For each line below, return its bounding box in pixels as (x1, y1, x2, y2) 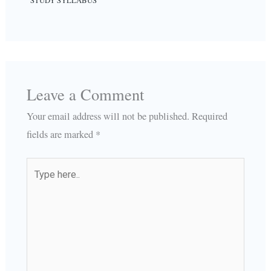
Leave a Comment (26, 83, 144, 105)
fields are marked (26, 127, 96, 141)
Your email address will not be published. (26, 109, 189, 123)
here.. (25, 178, 47, 192)
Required (191, 109, 227, 123)
